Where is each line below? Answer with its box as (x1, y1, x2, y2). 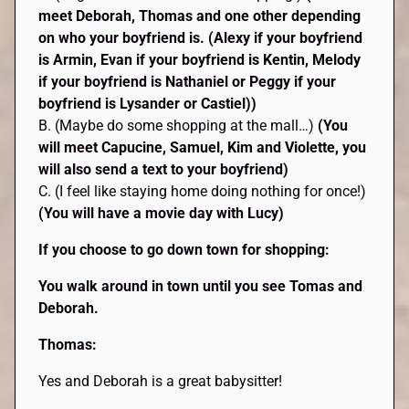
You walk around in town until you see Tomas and (38, 278, 363, 296)
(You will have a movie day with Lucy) (38, 204, 285, 223)
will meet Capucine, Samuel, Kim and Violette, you (38, 139, 367, 157)
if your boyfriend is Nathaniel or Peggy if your (38, 73, 337, 91)
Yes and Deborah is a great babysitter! (38, 372, 283, 391)
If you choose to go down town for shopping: (38, 241, 330, 259)
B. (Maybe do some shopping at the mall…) (38, 117, 319, 135)
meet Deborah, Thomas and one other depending (38, 7, 362, 26)
